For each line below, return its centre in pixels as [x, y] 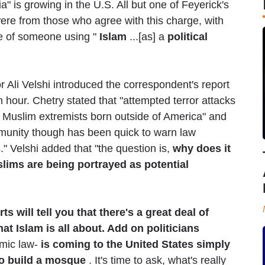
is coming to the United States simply [135, 244]
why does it [202, 148]
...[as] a [147, 36]
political [188, 36]
